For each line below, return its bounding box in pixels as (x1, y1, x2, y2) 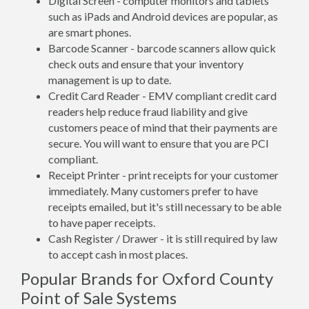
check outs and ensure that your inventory (48, 57, 243, 70)
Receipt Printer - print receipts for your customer (48, 168, 279, 181)
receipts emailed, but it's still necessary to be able (48, 200, 281, 213)
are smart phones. (48, 26, 131, 39)
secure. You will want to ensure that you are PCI (48, 137, 269, 150)
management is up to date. (48, 73, 171, 86)
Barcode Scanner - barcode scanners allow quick (48, 41, 276, 54)
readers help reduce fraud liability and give (48, 105, 248, 118)
